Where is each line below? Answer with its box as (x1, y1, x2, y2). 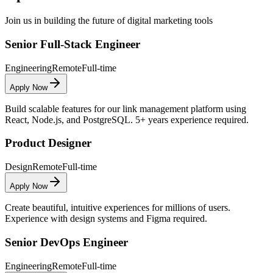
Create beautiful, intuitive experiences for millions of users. (5, 202, 230, 213)
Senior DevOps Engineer (5, 235, 128, 249)
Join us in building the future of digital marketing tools (5, 15, 213, 26)
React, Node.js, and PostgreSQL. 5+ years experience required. (5, 114, 249, 125)
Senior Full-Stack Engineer (5, 38, 140, 51)
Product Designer (5, 136, 91, 150)
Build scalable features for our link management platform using (5, 103, 246, 114)
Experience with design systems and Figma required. (5, 213, 207, 224)
